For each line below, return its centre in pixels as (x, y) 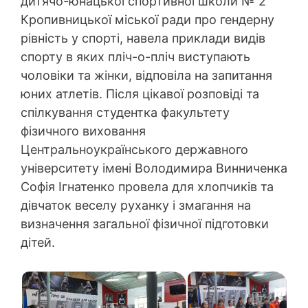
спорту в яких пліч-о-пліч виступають (135, 56)
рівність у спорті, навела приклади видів (143, 38)
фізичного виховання (83, 131)
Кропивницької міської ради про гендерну (147, 19)
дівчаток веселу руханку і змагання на (136, 205)
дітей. (38, 242)
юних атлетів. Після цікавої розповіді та (140, 93)
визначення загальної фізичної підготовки (145, 223)
